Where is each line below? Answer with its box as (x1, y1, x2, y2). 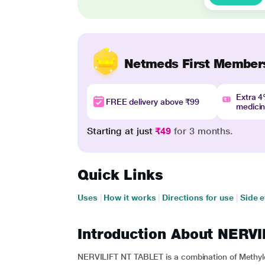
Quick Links (77, 166, 163, 183)
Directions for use (162, 193, 234, 202)
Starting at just (86, 125, 156, 137)
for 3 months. (171, 125, 234, 137)
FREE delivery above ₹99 (105, 97, 200, 106)
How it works (104, 193, 156, 202)
